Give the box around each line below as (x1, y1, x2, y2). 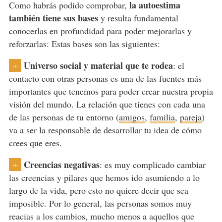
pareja (179, 111, 202, 123)
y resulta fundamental (98, 11, 178, 24)
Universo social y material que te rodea (23, 58, 173, 72)
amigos (118, 111, 145, 123)
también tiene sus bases (8, 11, 98, 24)
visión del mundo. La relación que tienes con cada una (8, 98, 205, 110)
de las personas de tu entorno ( (8, 111, 119, 123)
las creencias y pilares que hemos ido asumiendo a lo (8, 171, 200, 183)
